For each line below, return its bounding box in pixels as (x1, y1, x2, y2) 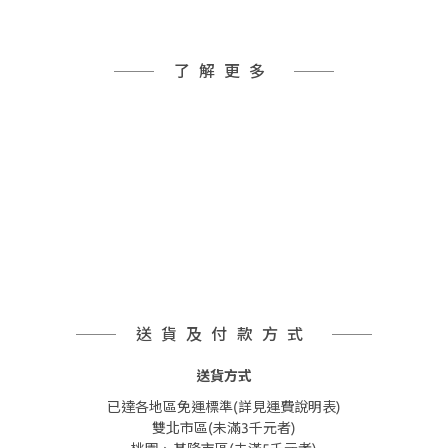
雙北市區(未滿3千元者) (152, 420, 296, 436)
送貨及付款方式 (136, 325, 312, 343)
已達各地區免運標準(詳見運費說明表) (107, 399, 341, 415)
